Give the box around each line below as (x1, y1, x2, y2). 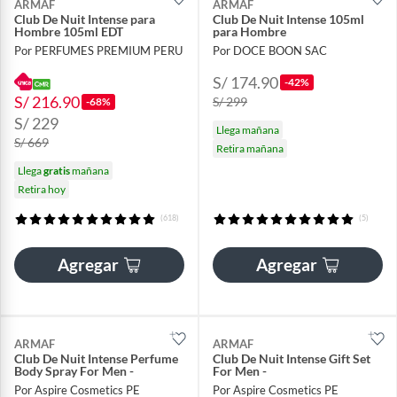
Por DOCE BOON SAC (213, 43, 327, 58)
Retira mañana (216, 141, 284, 155)
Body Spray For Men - (14, 362, 134, 378)
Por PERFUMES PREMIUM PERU (14, 43, 183, 58)
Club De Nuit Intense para (14, 11, 155, 27)
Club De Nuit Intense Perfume (14, 350, 178, 366)
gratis (43, 163, 70, 177)
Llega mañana (216, 122, 279, 136)
